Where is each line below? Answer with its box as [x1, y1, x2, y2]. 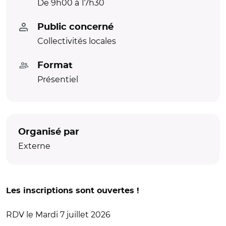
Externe [18, 141, 50, 151]
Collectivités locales [37, 36, 116, 46]
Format [37, 61, 73, 70]
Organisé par [18, 128, 79, 137]
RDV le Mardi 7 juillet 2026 [6, 210, 110, 219]
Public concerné [37, 23, 114, 32]
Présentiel [37, 75, 78, 84]
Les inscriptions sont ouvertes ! [6, 187, 139, 195]
